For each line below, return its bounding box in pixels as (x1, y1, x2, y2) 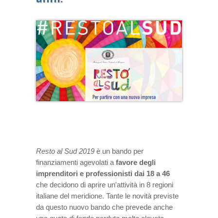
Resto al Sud (36, 146, 77, 155)
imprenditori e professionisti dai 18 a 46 (36, 169, 170, 178)
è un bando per (94, 146, 144, 155)
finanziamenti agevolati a (36, 158, 116, 166)
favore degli (116, 158, 156, 166)
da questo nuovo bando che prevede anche (36, 202, 173, 211)
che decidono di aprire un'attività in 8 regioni (36, 180, 173, 189)
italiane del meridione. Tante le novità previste (36, 191, 179, 200)
